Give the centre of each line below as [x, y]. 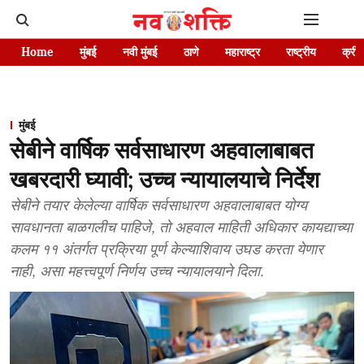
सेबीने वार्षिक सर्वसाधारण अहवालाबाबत [162, 150]
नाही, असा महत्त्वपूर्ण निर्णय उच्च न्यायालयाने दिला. [136, 271]
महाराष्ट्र [243, 52]
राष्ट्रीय [301, 52]
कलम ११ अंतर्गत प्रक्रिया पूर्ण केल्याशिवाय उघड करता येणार [167, 249]
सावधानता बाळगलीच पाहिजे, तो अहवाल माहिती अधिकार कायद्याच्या [181, 227]
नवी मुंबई [140, 52]
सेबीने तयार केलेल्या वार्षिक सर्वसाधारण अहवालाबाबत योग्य [158, 205]
